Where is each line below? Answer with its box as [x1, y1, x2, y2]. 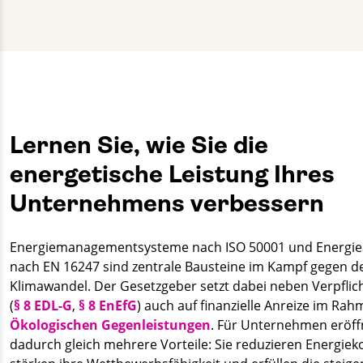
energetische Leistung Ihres [10, 160, 335, 188]
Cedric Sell [21, 2, 79, 18]
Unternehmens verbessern [10, 189, 324, 217]
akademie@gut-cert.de [21, 50, 124, 64]
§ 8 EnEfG [79, 296, 137, 314]
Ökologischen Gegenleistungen [10, 315, 211, 334]
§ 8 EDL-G [14, 296, 72, 314]
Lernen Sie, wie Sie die [10, 130, 268, 159]
